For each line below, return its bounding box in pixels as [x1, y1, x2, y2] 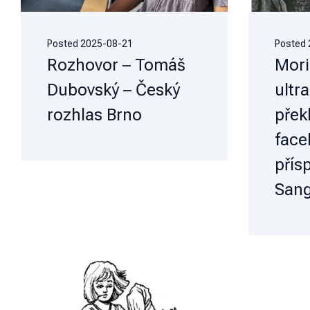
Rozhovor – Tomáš [47, 55, 185, 75]
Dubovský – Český [47, 80, 180, 100]
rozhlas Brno [47, 104, 142, 125]
